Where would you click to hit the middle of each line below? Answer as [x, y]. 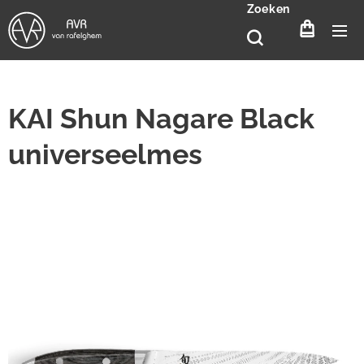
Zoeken [268, 9]
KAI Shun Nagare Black [161, 119]
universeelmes [105, 154]
